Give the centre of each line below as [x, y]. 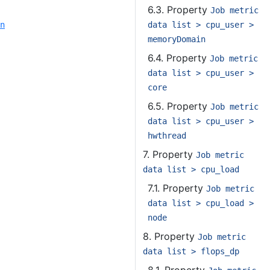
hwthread [167, 136]
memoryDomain [177, 39]
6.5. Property [179, 106]
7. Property [169, 154]
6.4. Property [179, 58]
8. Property [170, 236]
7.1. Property [177, 188]
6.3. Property [179, 10]
